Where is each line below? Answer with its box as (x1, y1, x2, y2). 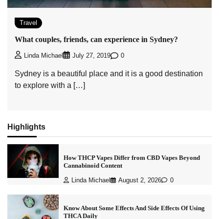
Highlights (7, 122, 45, 131)
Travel (20, 19, 37, 26)
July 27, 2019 (72, 52, 110, 60)
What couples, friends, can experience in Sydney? (15, 35, 178, 44)
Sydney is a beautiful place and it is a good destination (15, 69, 203, 78)
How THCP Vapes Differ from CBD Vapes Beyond (63, 154, 200, 162)
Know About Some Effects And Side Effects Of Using (63, 204, 205, 212)
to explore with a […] (15, 81, 85, 90)
